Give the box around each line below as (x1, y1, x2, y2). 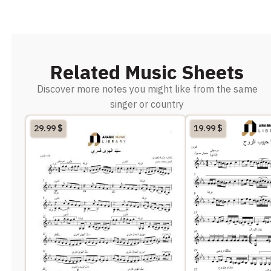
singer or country (110, 97, 184, 112)
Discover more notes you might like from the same (36, 82, 258, 97)
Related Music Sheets (50, 57, 244, 87)
